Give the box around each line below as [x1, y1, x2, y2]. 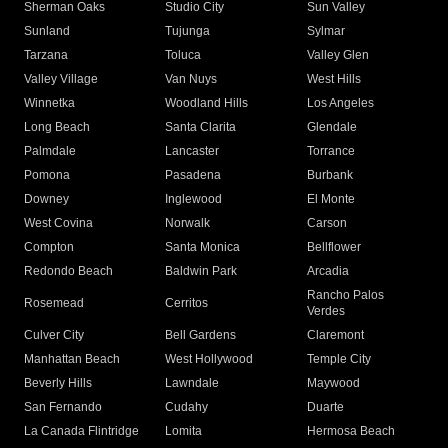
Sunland [24, 24, 70, 39]
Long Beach [24, 120, 90, 135]
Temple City [306, 352, 371, 367]
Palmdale [24, 144, 76, 159]
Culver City [24, 328, 84, 343]
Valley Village [24, 72, 98, 87]
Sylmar [306, 24, 345, 39]
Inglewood [165, 192, 223, 207]
